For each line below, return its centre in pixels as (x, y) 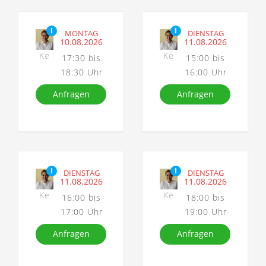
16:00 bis (82, 198)
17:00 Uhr (81, 212)
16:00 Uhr (205, 72)
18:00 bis (206, 198)
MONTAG (82, 33)
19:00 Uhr (205, 212)
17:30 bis (82, 58)
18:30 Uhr (81, 72)
